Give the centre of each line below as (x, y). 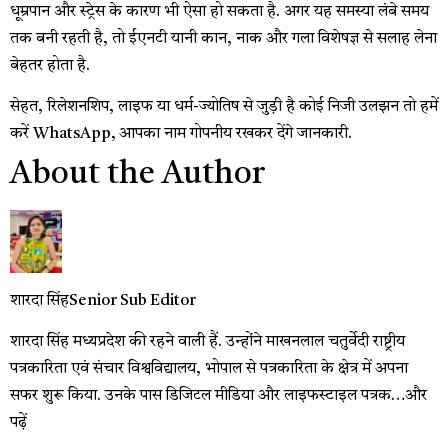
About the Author (137, 175)
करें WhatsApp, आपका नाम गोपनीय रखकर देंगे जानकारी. (181, 134)
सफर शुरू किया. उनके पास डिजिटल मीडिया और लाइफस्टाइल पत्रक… (207, 396)
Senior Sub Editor (132, 300)
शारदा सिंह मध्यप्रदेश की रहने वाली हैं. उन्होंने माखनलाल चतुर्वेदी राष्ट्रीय (207, 342)
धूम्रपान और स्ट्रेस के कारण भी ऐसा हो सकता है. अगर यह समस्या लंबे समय (219, 12)
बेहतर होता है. (50, 66)
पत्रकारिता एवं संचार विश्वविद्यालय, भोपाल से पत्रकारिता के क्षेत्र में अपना (209, 369)
